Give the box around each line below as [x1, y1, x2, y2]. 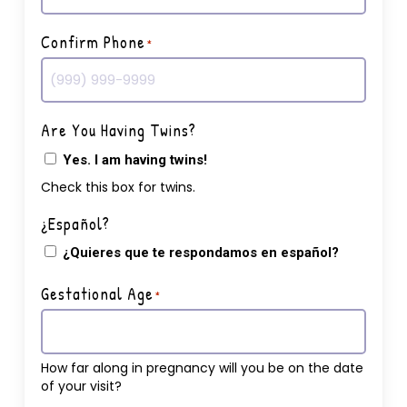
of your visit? [40, 376, 122, 395]
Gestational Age [40, 282, 154, 305]
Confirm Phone [40, 31, 145, 55]
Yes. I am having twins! [62, 151, 207, 168]
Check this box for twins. [40, 177, 195, 196]
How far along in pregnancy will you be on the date [40, 358, 363, 377]
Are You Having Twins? [40, 119, 196, 143]
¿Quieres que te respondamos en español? [62, 243, 339, 261]
